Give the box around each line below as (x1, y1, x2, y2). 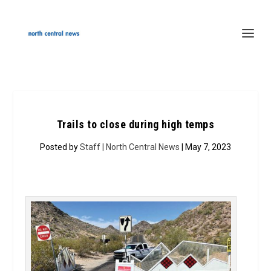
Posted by (40, 142, 80, 152)
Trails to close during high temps (56, 118, 215, 131)
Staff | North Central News (80, 142, 180, 152)
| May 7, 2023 (180, 142, 231, 152)
